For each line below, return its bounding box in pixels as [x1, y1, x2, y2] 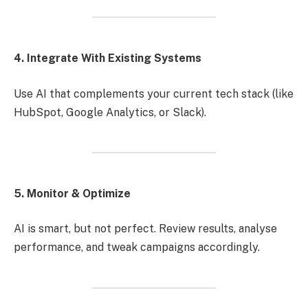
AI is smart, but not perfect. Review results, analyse [14, 222, 277, 236]
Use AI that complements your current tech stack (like [14, 87, 294, 100]
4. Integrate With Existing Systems [14, 51, 201, 65]
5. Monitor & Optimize [14, 186, 131, 200]
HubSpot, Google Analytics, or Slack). [14, 105, 206, 119]
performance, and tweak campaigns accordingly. [14, 241, 260, 254]
